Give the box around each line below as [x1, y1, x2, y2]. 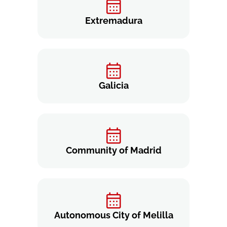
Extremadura [85, 15, 142, 26]
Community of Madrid [65, 145, 162, 156]
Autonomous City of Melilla [54, 210, 173, 221]
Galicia [98, 80, 129, 91]
